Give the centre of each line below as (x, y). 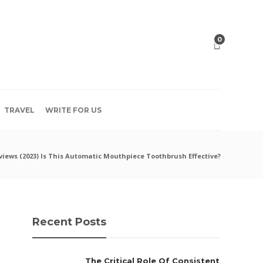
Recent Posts (70, 222)
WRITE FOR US (73, 110)
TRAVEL (19, 110)
